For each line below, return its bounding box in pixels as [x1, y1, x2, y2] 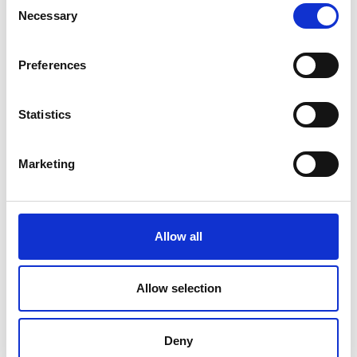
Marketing [18, 156, 75, 171]
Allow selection [135, 281, 222, 295]
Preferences [18, 57, 87, 72]
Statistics [18, 107, 71, 121]
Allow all [155, 229, 202, 243]
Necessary [18, 8, 77, 22]
